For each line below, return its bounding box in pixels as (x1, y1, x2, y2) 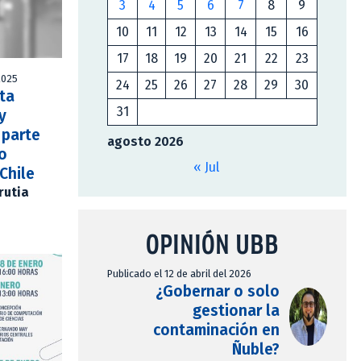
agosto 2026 (107, 134, 184, 150)
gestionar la (192, 301, 280, 321)
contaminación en (152, 321, 280, 340)
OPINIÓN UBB (146, 228, 279, 260)
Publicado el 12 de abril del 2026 (107, 268, 251, 280)
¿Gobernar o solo (155, 282, 280, 301)
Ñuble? (231, 340, 280, 359)
